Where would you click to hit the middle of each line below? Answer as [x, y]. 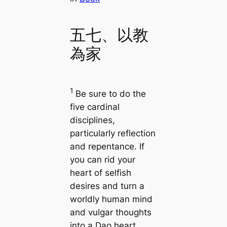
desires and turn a [107, 186]
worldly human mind [111, 199]
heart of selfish [100, 173]
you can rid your [102, 159]
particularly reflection [112, 133]
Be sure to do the [110, 93]
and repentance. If [107, 146]
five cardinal [94, 107]
